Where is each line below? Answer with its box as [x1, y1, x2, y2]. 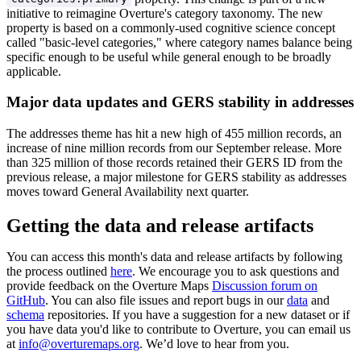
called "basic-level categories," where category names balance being [6, 35, 352, 49]
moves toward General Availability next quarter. [6, 185, 249, 199]
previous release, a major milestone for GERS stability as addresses [6, 170, 346, 185]
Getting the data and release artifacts [6, 215, 313, 237]
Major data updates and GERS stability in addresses [6, 93, 354, 111]
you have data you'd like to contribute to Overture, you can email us [6, 322, 351, 337]
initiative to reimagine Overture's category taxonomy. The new [6, 6, 323, 20]
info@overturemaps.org [19, 337, 139, 351]
